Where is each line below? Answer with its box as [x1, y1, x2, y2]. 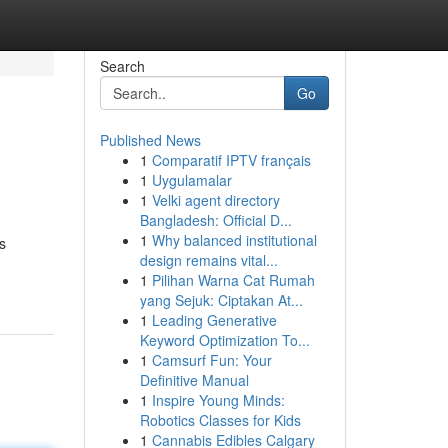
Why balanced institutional [151, 230, 317, 250]
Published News [99, 130, 201, 150]
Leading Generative [151, 310, 277, 330]
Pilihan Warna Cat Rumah [151, 270, 315, 290]
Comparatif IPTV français [151, 150, 311, 170]
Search [99, 56, 145, 76]
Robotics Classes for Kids [139, 410, 301, 430]
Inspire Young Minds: [151, 390, 285, 410]
